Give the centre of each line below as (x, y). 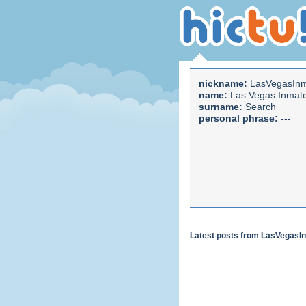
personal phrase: (238, 118)
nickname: (223, 83)
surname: (221, 107)
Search (261, 107)
